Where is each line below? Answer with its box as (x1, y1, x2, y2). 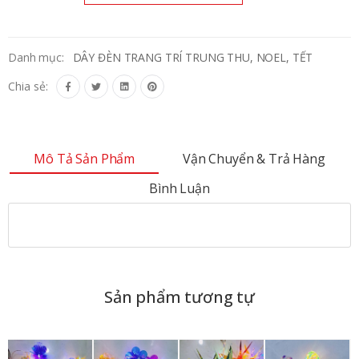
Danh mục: (8, 50, 64, 66)
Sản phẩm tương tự (104, 286, 255, 309)
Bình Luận (149, 179, 210, 197)
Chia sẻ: (8, 79, 48, 95)
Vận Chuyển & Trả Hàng (183, 149, 325, 167)
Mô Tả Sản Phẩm (34, 149, 135, 167)
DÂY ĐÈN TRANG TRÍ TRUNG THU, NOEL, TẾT (72, 50, 313, 66)
